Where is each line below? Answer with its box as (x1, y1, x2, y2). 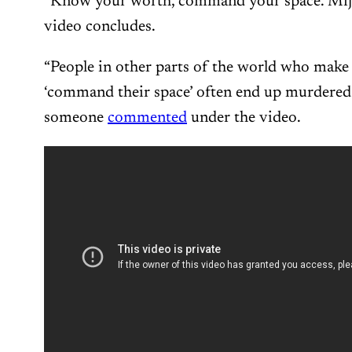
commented (108, 109, 187, 126)
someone (44, 109, 108, 126)
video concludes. (44, 18, 156, 35)
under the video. (187, 109, 301, 126)
